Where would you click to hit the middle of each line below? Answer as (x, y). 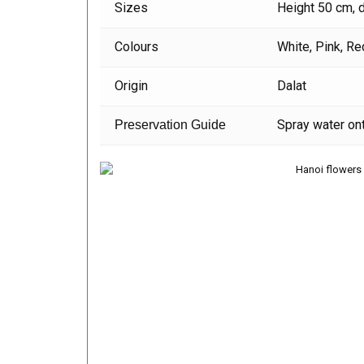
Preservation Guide (171, 125)
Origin (132, 86)
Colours (137, 47)
